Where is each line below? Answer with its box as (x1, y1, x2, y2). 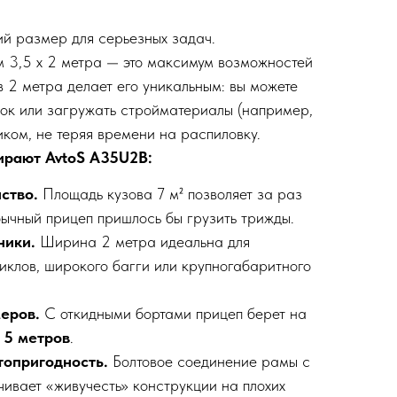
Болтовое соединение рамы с (113, 352, 310, 371)
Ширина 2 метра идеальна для (40, 232, 250, 252)
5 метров (4, 328, 70, 347)
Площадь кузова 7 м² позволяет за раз (43, 184, 302, 204)
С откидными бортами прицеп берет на (44, 304, 307, 323)
